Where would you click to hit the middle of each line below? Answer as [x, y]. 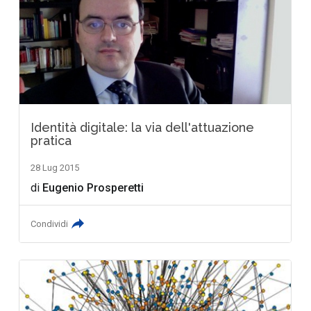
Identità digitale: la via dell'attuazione [143, 128]
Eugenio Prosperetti [93, 188]
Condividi [50, 224]
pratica [51, 141]
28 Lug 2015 [55, 168]
